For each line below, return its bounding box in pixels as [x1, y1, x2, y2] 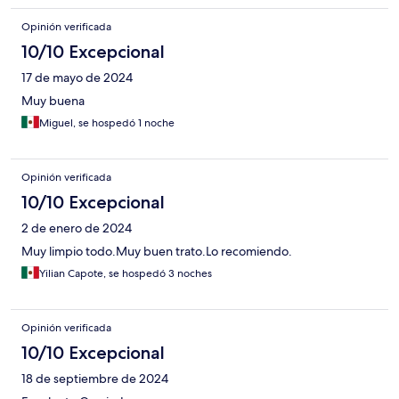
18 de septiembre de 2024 [21, 370, 168, 387]
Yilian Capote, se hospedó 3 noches [39, 266, 212, 281]
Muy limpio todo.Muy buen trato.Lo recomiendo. [21, 243, 292, 260]
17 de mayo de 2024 [21, 69, 133, 86]
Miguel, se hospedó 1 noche [39, 116, 175, 131]
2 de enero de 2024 [21, 220, 132, 237]
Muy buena [21, 93, 85, 110]
